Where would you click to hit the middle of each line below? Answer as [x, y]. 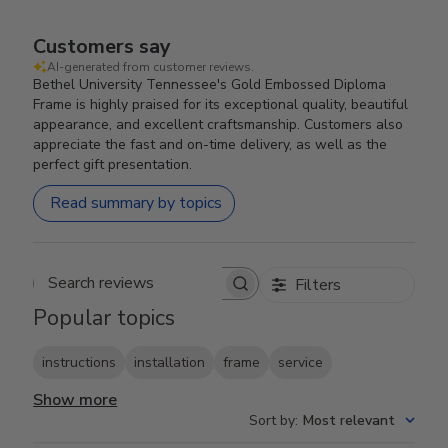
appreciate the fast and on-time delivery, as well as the [210, 144]
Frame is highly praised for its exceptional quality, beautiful [221, 104]
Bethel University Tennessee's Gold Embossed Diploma [210, 84]
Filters [317, 284]
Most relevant [348, 420]
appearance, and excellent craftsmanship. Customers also [218, 124]
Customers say [102, 46]
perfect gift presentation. [113, 164]
